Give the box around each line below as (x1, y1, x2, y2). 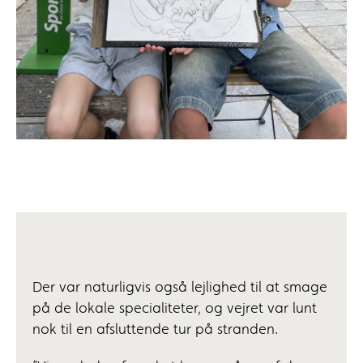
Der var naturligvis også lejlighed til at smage (32, 280, 327, 296)
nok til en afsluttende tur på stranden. (32, 322, 278, 338)
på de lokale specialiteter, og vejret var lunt (32, 301, 317, 317)
